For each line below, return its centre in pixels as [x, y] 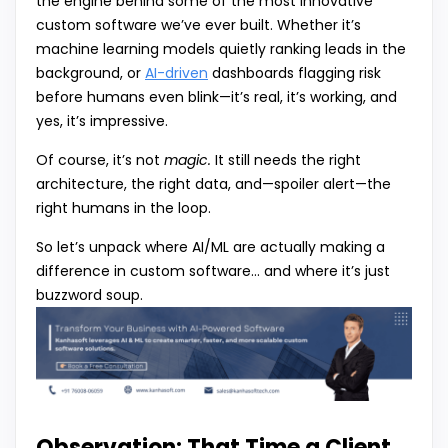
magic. [187, 160]
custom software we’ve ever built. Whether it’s [198, 25]
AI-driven [176, 73]
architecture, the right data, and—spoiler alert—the [213, 184]
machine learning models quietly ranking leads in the [221, 49]
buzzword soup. [89, 295]
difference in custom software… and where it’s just [213, 271]
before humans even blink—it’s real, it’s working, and [216, 97]
